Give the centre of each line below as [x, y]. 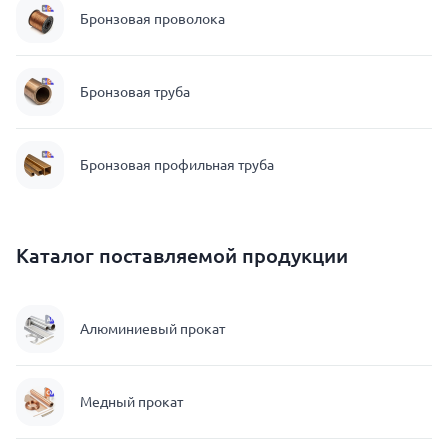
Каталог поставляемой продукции [182, 255]
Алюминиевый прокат [152, 329]
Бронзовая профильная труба [177, 165]
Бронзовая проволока [152, 19]
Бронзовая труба [135, 92]
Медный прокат [131, 402]
